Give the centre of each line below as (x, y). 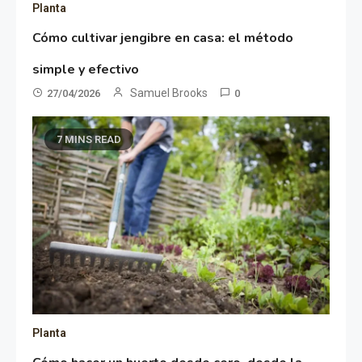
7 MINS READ (89, 140)
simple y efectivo (86, 70)
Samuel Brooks (169, 93)
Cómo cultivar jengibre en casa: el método (163, 38)
